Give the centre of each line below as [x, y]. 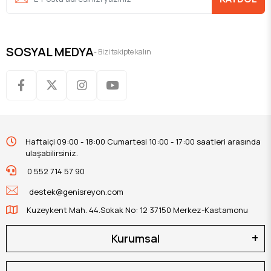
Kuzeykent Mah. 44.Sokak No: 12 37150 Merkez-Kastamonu [137, 210]
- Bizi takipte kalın [122, 51]
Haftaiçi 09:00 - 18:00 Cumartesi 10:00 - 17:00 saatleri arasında [143, 141]
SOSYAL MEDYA [50, 51]
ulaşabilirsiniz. [52, 153]
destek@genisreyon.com [76, 191]
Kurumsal [135, 238]
